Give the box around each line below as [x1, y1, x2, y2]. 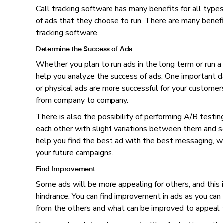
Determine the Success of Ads [36, 44, 133, 54]
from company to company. [36, 95, 128, 106]
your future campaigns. [36, 147, 113, 159]
